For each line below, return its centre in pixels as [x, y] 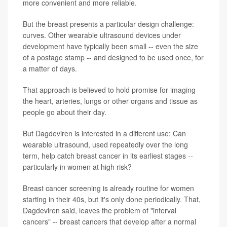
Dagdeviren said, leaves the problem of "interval [100, 210]
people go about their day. [65, 112]
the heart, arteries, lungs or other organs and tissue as [110, 101]
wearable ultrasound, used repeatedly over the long [105, 144]
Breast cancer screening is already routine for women [108, 188]
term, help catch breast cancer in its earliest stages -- [108, 155]
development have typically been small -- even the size [110, 46]
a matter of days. [50, 68]
